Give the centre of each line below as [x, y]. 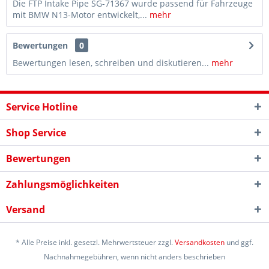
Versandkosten [200, 243]
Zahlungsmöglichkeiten [63, 184]
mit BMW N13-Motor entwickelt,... [80, 15]
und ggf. [239, 243]
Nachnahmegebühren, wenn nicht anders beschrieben [134, 257]
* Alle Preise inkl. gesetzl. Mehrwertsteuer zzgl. [95, 243]
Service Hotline [42, 107]
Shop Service [36, 133]
